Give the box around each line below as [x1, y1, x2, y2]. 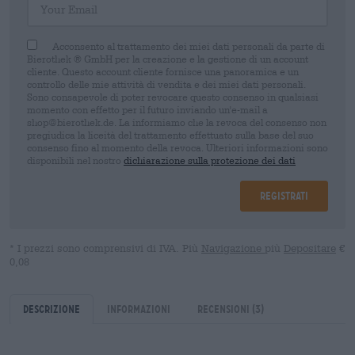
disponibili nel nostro [27, 154, 124, 166]
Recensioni [197, 302, 252, 315]
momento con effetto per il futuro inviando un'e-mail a [27, 103, 268, 115]
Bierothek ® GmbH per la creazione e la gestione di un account [27, 52, 308, 64]
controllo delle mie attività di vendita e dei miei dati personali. [27, 78, 306, 90]
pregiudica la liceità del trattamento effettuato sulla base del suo [27, 128, 314, 140]
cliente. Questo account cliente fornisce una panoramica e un [27, 65, 299, 77]
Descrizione [23, 302, 80, 315]
